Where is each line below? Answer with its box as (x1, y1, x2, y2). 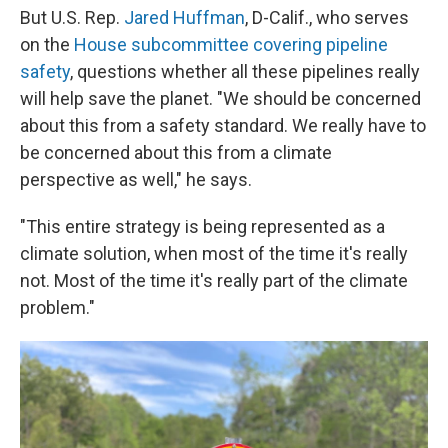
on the (20, 33, 74, 55)
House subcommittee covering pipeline (74, 33, 388, 55)
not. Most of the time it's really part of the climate (20, 269, 408, 291)
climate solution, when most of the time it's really (20, 242, 408, 264)
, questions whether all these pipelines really (70, 60, 420, 82)
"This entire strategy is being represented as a (20, 215, 385, 237)
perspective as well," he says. (20, 168, 252, 190)
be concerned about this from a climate (20, 141, 332, 163)
